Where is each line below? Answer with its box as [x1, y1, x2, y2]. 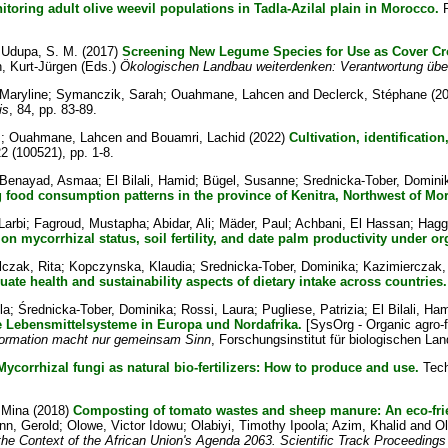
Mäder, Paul [218, 216, 288, 231]
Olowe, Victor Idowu [66, 418, 183, 433]
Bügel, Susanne [202, 173, 295, 188]
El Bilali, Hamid [105, 173, 195, 188]
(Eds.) [76, 59, 120, 74]
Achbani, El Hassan [294, 216, 410, 231]
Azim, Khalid [331, 418, 406, 433]
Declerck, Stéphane [312, 87, 427, 102]
